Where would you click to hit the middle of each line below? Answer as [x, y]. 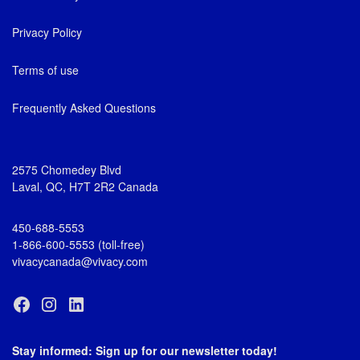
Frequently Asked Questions [84, 107]
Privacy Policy [47, 32]
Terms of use [45, 70]
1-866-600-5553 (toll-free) [78, 244]
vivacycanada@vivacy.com [80, 261]
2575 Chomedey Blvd [67, 169]
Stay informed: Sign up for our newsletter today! [145, 350]
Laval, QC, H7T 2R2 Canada [85, 186]
